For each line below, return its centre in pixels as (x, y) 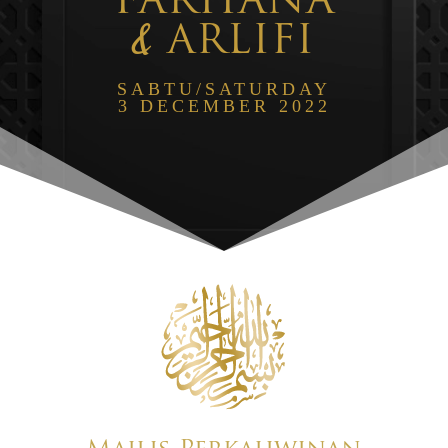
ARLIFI (233, 43)
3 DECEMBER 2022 (224, 106)
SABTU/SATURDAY (224, 89)
